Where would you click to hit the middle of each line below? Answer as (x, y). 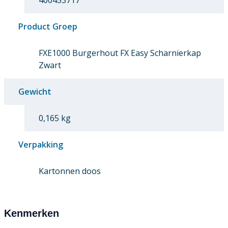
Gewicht (35, 92)
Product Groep (48, 27)
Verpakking (41, 145)
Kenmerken (32, 213)
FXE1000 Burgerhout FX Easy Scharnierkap (120, 53)
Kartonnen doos (70, 171)
